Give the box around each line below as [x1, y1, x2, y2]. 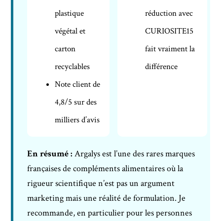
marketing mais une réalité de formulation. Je [27, 192, 186, 204]
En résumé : [27, 147, 73, 159]
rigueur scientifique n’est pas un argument [27, 177, 175, 189]
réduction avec [145, 7, 193, 19]
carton [55, 43, 76, 54]
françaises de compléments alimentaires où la [27, 162, 184, 174]
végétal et [55, 25, 86, 37]
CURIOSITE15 [145, 25, 194, 37]
